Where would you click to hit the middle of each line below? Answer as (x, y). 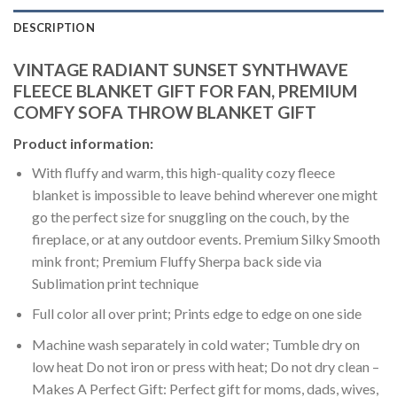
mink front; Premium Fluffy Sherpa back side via (176, 261)
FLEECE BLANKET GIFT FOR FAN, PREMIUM (185, 91)
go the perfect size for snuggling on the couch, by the (190, 216)
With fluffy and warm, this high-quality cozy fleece (183, 172)
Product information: (83, 143)
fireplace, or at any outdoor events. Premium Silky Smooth (206, 238)
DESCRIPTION (54, 28)
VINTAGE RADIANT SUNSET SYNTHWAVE (181, 70)
